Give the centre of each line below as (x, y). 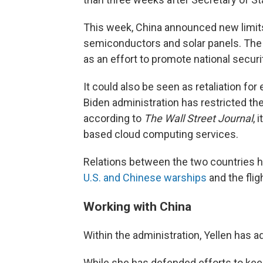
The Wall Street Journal (198, 118)
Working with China (137, 206)
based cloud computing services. (161, 134)
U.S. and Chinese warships (145, 178)
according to (114, 118)
